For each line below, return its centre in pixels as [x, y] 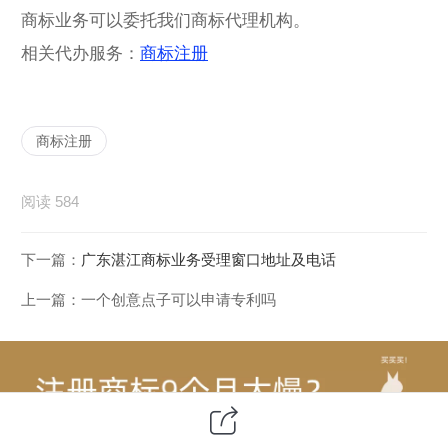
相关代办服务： [80, 53]
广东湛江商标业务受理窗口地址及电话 [208, 259]
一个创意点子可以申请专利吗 [178, 300]
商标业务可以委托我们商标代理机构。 [165, 20]
